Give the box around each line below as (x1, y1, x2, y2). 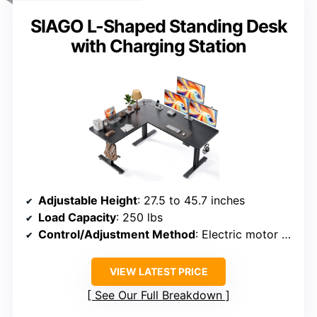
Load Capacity (38, 210, 116, 225)
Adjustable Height (38, 193, 137, 208)
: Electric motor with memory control (195, 227, 282, 242)
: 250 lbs (116, 210, 163, 225)
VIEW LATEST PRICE (109, 265, 208, 278)
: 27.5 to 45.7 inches (137, 193, 245, 208)
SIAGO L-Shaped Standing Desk (30, 15, 287, 37)
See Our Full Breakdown (95, 288, 222, 303)
